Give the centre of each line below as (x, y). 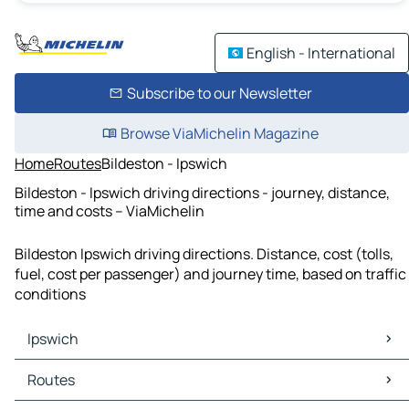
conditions (50, 294)
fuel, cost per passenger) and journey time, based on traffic (210, 274)
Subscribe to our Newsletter (219, 93)
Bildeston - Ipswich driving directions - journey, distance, (202, 192)
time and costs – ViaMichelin (110, 210)
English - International (321, 53)
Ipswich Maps (63, 370)
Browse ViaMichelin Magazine (219, 133)
